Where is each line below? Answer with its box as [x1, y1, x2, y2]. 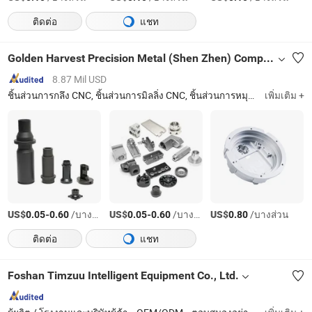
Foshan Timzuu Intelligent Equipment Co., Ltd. [8, 269, 240, 283]
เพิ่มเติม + [264, 88, 304, 102]
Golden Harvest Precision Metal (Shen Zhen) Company [263, 52, 274, 65]
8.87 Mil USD [52, 72, 107, 86]
